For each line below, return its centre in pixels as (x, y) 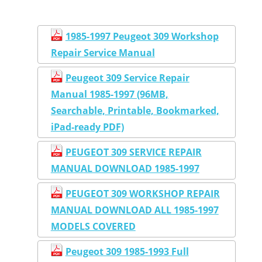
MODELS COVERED (93, 227)
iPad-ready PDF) (87, 127)
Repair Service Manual (103, 53)
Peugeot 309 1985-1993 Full (127, 252)
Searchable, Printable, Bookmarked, (135, 111)
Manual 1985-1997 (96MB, (109, 94)
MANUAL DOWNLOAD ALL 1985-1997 (135, 210)
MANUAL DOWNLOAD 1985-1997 (125, 169)
